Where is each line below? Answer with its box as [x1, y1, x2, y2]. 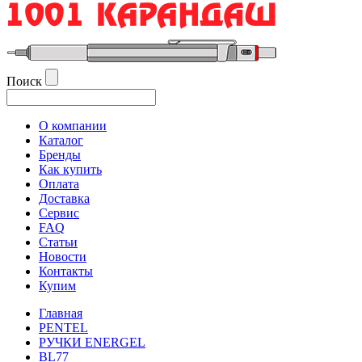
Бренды [39, 148, 81, 162]
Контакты [39, 264, 93, 278]
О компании [39, 119, 107, 133]
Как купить [39, 162, 102, 176]
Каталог [39, 133, 83, 147]
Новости [39, 250, 86, 263]
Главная [39, 306, 82, 320]
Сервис [39, 206, 79, 220]
